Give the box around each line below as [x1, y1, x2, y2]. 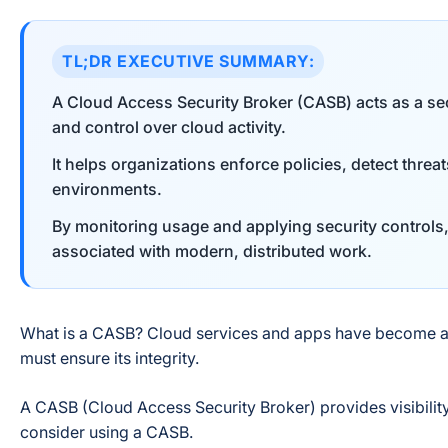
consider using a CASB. [20, 422, 193, 442]
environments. [52, 179, 166, 199]
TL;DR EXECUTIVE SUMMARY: [62, 51, 315, 71]
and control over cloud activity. [52, 117, 290, 137]
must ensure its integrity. [20, 348, 199, 368]
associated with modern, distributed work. [52, 241, 372, 261]
